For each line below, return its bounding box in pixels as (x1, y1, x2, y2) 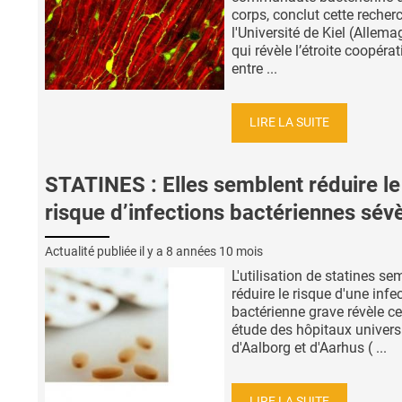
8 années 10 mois (166, 243, 263, 258)
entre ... (232, 59, 277, 77)
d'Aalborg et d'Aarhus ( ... (232, 338, 387, 356)
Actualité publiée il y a (45, 243, 166, 258)
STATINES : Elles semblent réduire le (45, 172, 400, 198)
